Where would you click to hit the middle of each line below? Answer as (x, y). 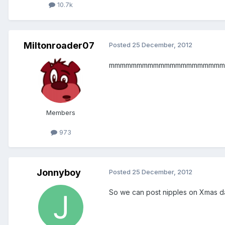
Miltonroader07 (59, 45)
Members (61, 112)
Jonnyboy (59, 172)
